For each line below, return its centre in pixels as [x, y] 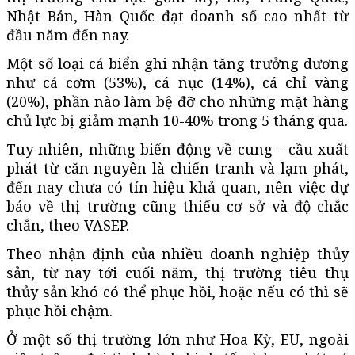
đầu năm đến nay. [68, 34]
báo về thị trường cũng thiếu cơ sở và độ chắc [177, 206]
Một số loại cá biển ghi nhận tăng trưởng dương [177, 63]
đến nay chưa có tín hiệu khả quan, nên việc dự [177, 187]
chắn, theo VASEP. [68, 225]
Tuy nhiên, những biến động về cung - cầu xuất [177, 149]
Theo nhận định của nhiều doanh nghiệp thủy [177, 253]
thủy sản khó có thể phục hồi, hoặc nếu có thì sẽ [177, 291]
